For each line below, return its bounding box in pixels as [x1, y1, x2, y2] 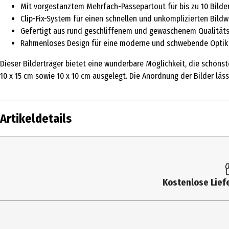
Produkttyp [5, 164, 44, 174]
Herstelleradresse [5, 206, 71, 216]
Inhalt [5, 143, 25, 153]
